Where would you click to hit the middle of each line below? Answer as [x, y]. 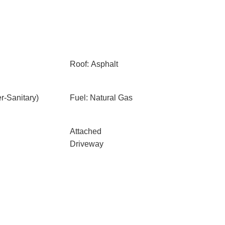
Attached [85, 131]
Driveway [86, 144]
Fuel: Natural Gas [101, 98]
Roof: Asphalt [94, 64]
